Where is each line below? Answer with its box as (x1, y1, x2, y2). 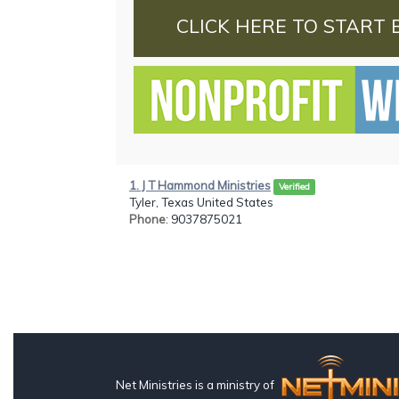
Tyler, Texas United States (129, 194, 273, 209)
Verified (279, 180, 310, 192)
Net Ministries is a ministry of (116, 377, 277, 392)
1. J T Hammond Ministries (129, 177, 271, 192)
